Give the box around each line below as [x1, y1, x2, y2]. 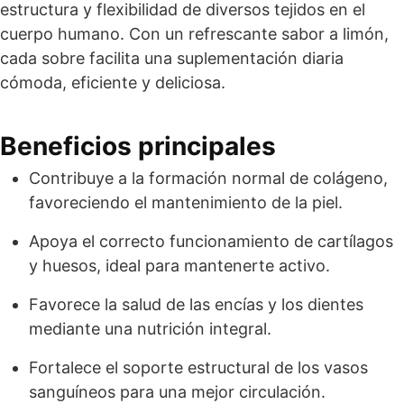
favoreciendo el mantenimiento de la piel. [29, 193, 343, 212]
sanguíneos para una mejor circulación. [29, 382, 326, 401]
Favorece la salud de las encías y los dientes [29, 295, 363, 314]
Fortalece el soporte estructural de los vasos [29, 358, 368, 377]
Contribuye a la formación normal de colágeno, [29, 169, 388, 188]
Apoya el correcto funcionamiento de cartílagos [29, 232, 393, 251]
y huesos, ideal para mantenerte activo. [29, 256, 330, 275]
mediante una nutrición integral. [29, 319, 271, 338]
